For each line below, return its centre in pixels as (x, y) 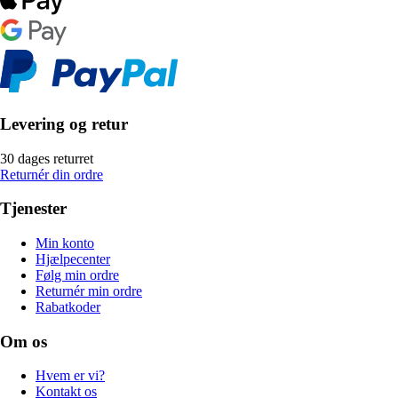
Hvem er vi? (70, 376)
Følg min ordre (77, 275)
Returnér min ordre (89, 291)
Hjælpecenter (73, 259)
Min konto (65, 243)
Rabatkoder (68, 306)
